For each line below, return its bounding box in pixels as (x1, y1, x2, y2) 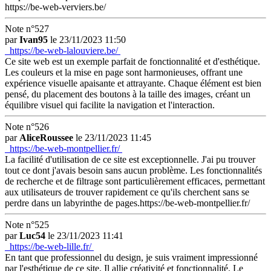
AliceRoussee (19, 132, 73, 143)
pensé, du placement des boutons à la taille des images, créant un (5, 89, 250, 99)
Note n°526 (5, 122, 49, 132)
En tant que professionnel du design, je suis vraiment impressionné (5, 252, 258, 263)
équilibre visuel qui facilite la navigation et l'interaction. (5, 100, 215, 110)
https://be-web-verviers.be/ (5, 2, 106, 12)
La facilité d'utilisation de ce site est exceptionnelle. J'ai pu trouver (5, 154, 255, 165)
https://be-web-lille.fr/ (5, 241, 94, 252)
